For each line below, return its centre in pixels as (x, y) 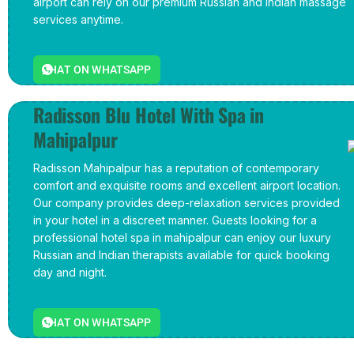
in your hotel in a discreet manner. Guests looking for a (175, 220)
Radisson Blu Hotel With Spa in (149, 115)
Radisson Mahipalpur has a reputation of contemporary (176, 168)
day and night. (70, 272)
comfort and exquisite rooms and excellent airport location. (187, 185)
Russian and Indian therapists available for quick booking (181, 255)
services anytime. (78, 19)
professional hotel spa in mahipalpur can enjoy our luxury (182, 237)
